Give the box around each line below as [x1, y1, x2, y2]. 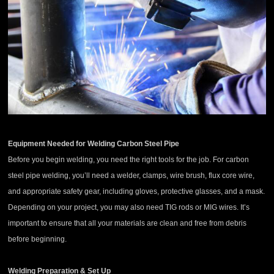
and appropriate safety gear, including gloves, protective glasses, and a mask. [8, 187, 265, 196]
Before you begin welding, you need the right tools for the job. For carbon [8, 155, 250, 165]
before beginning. [8, 235, 67, 244]
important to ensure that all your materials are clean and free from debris [8, 219, 247, 228]
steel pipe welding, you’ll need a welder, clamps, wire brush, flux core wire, [8, 171, 255, 180]
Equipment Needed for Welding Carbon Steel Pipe [8, 139, 180, 149]
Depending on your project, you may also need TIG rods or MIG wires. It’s [8, 203, 250, 212]
